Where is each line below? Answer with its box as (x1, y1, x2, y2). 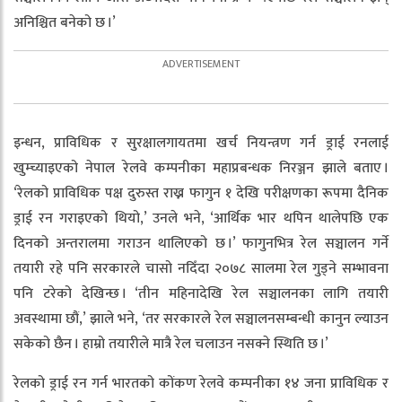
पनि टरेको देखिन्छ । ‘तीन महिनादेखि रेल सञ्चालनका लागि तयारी (13, 282, 389, 307)
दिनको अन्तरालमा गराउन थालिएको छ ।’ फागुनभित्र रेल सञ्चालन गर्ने (13, 232, 389, 257)
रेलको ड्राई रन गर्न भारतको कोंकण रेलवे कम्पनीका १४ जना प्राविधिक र (13, 371, 389, 397)
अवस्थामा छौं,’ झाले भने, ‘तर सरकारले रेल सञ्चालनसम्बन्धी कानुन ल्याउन (13, 307, 389, 332)
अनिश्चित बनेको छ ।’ (13, 11, 116, 36)
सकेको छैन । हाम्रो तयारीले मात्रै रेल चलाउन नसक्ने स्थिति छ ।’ (13, 332, 328, 357)
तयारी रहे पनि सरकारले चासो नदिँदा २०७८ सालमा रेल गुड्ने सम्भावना (13, 257, 389, 282)
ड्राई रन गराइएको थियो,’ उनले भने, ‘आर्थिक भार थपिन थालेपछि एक (13, 206, 389, 232)
